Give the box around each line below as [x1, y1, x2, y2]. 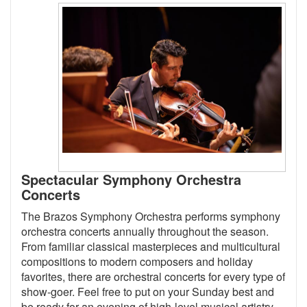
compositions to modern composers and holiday [21, 254, 253, 270]
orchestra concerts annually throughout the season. [21, 223, 269, 240]
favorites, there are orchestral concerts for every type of [21, 269, 285, 285]
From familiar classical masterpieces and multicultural [21, 238, 280, 255]
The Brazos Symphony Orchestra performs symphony [21, 208, 280, 225]
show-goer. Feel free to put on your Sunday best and [21, 284, 274, 300]
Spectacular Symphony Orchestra [21, 169, 241, 190]
